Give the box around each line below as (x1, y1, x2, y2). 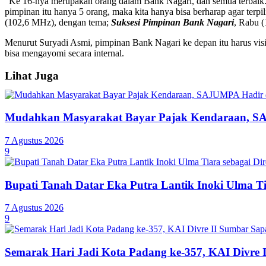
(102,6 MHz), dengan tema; (5, 17, 111, 27)
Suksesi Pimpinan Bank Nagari (111, 17, 234, 27)
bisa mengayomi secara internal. (5, 47, 124, 58)
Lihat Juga (5, 69, 59, 82)
